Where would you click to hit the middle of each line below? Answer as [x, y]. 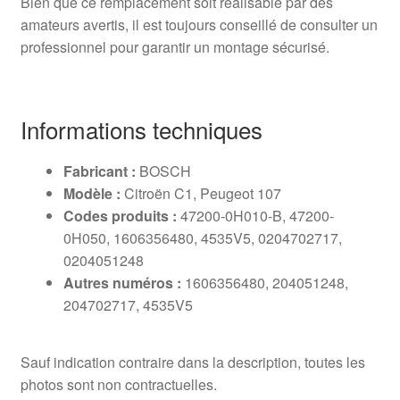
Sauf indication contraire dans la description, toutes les [192, 362]
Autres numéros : [122, 283]
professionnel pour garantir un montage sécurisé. [175, 46]
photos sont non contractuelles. [118, 384]
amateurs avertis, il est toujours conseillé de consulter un [199, 24]
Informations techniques [141, 129]
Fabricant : [99, 171]
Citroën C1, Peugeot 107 [200, 193]
